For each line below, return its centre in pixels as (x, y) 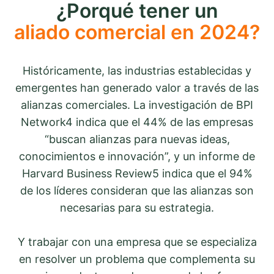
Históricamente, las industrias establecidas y (137, 70)
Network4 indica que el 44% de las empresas (137, 122)
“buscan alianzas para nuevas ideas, (137, 139)
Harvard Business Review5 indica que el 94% (137, 173)
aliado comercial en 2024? (137, 32)
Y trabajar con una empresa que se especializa (137, 242)
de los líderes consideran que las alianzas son (137, 190)
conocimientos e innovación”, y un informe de (137, 156)
